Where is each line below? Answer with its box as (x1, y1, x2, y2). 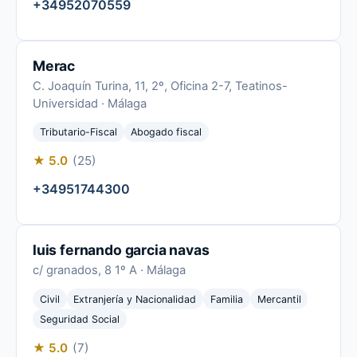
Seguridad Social (39, 313, 120, 325)
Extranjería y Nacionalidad (73, 292, 197, 305)
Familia (210, 292, 243, 305)
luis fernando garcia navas (33, 241, 210, 259)
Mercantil (257, 292, 301, 305)
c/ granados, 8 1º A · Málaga (33, 263, 186, 278)
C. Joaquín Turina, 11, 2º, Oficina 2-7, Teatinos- (33, 79, 288, 94)
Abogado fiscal (131, 126, 202, 139)
